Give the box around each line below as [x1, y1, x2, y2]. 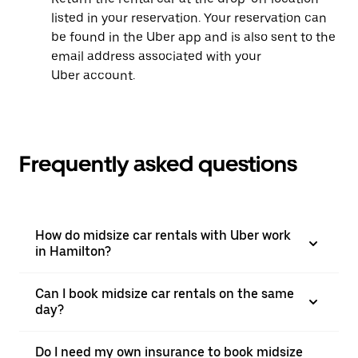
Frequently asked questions [19, 150, 297, 177]
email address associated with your [51, 49, 261, 64]
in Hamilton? [35, 244, 111, 259]
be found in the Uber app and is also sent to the [51, 30, 336, 45]
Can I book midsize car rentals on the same [35, 286, 294, 301]
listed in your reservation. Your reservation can [51, 10, 327, 26]
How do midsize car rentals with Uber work [35, 228, 291, 243]
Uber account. [51, 68, 135, 83]
